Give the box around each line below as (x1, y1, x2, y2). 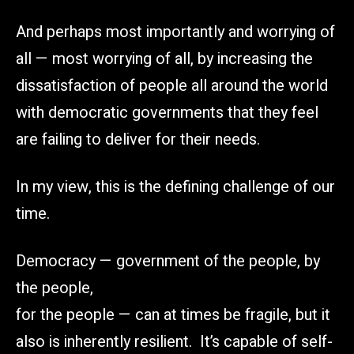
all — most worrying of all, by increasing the (16, 47, 313, 70)
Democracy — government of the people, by (16, 249, 320, 273)
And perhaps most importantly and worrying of (16, 20, 335, 43)
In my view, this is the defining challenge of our (16, 175, 335, 198)
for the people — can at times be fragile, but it (16, 303, 330, 326)
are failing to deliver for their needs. (16, 127, 260, 151)
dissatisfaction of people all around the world (16, 73, 328, 97)
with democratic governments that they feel (16, 100, 318, 124)
